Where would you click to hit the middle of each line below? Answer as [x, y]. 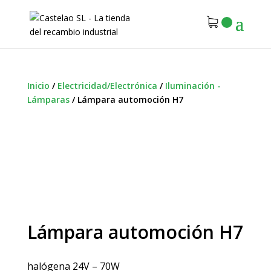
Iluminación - [193, 86]
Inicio [38, 86]
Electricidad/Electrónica [107, 86]
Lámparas [48, 100]
